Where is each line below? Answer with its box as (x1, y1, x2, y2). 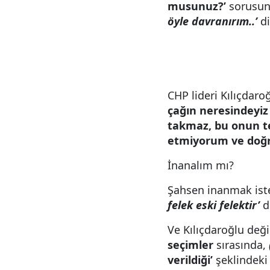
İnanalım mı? (168, 158, 234, 172)
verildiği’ (168, 253, 213, 267)
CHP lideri (168, 88, 218, 102)
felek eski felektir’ (168, 198, 260, 212)
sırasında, (213, 237, 269, 252)
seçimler (168, 237, 213, 252)
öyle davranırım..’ (168, 14, 260, 28)
